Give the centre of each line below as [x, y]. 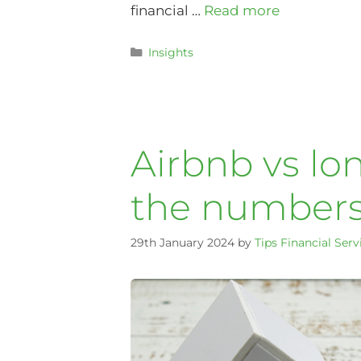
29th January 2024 [183, 243]
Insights [170, 53]
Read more [242, 11]
